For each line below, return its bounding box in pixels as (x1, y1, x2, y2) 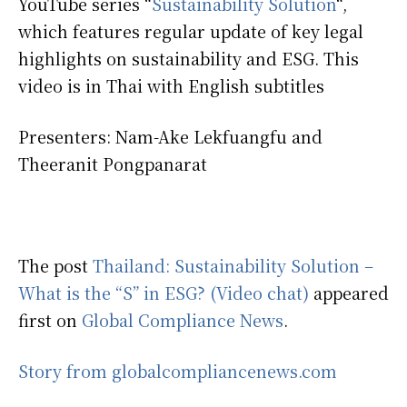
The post (18, 253, 93, 278)
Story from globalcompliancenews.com (18, 359, 337, 383)
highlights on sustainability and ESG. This (18, 46, 359, 71)
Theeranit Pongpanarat (18, 152, 207, 176)
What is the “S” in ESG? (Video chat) (18, 281, 309, 305)
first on (18, 308, 82, 333)
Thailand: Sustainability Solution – (93, 253, 373, 278)
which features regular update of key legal (18, 19, 363, 44)
